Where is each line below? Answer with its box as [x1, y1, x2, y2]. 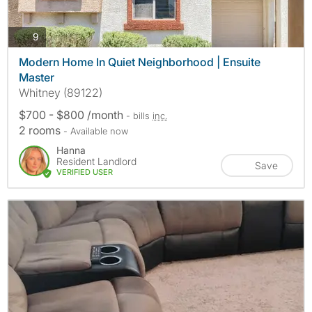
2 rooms [19, 123, 63, 137]
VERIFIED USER [56, 166, 113, 177]
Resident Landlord [56, 155, 136, 167]
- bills [126, 109, 153, 121]
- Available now [63, 125, 128, 136]
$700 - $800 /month [19, 107, 126, 122]
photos [38, 30, 69, 42]
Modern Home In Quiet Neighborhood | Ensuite [19, 54, 260, 69]
